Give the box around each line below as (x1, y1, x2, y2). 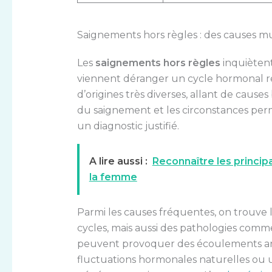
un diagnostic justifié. (76, 120, 179, 132)
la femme (89, 171, 137, 183)
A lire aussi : (89, 155, 148, 167)
